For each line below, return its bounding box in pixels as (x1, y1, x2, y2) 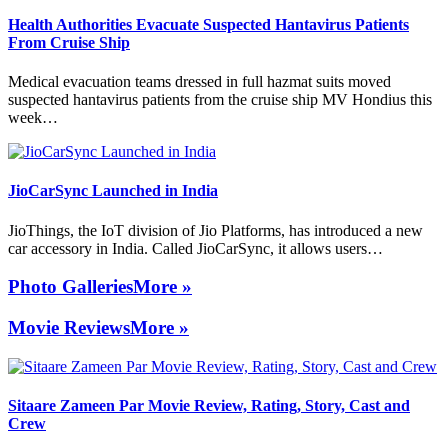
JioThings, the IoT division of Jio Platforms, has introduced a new (8, 221, 423, 239)
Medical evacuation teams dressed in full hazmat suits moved (8, 73, 391, 91)
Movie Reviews (8, 317, 130, 339)
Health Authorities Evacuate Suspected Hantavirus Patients (8, 15, 409, 33)
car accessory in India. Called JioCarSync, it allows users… (8, 239, 383, 257)
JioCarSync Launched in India (8, 182, 218, 200)
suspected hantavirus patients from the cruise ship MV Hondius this (8, 91, 432, 109)
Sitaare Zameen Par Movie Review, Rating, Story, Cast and (8, 397, 410, 415)
